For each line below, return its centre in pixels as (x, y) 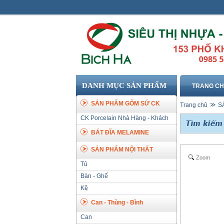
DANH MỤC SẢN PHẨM (124, 85)
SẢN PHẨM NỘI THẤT (122, 149)
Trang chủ (194, 105)
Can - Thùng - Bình (117, 202)
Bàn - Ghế (94, 176)
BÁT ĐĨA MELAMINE (120, 132)
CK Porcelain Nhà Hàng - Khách (124, 118)
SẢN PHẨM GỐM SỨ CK (125, 103)
